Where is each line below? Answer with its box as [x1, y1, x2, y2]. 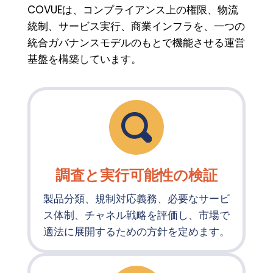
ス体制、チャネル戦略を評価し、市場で [43, 208, 230, 222]
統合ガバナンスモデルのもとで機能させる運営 [27, 35, 245, 50]
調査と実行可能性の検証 [55, 165, 218, 185]
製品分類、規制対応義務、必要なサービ [43, 191, 230, 206]
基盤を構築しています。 [27, 52, 141, 66]
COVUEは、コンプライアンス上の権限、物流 [27, 2, 238, 17]
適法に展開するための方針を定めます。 [43, 224, 230, 239]
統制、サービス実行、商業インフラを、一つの [27, 19, 245, 34]
